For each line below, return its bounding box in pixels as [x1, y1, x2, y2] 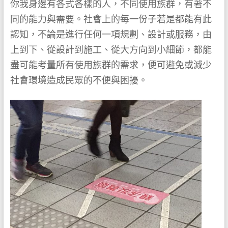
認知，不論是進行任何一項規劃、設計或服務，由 [10, 28, 212, 40]
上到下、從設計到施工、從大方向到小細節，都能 [10, 44, 212, 55]
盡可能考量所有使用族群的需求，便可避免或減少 [10, 59, 212, 70]
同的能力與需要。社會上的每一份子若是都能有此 [10, 13, 212, 24]
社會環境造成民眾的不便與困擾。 [10, 74, 148, 85]
